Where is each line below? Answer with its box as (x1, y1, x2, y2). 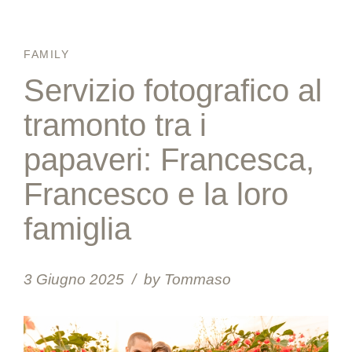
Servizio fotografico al (24, 73, 322, 108)
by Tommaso (143, 270, 231, 288)
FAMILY (24, 48, 70, 60)
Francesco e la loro (24, 177, 288, 211)
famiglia (24, 211, 131, 246)
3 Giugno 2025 (24, 270, 124, 288)
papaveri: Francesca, (24, 142, 314, 177)
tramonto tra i (24, 108, 207, 142)
